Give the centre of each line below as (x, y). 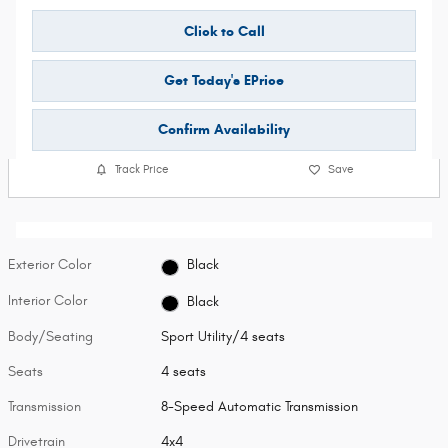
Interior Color (47, 301)
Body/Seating (50, 337)
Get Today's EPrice (224, 80)
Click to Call (224, 31)
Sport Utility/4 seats (223, 337)
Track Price (141, 169)
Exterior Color (49, 264)
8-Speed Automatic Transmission (260, 407)
